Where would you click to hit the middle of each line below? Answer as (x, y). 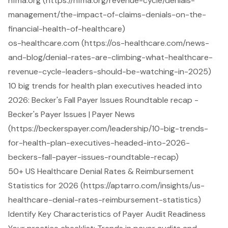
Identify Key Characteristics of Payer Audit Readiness (107, 214)
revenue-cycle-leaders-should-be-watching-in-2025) (110, 71)
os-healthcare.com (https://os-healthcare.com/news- (109, 43)
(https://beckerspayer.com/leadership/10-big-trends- (108, 128)
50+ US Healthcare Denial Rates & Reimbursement (101, 171)
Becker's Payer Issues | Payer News (72, 114)
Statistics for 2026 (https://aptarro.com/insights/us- (106, 185)
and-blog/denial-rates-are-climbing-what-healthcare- (110, 57)
